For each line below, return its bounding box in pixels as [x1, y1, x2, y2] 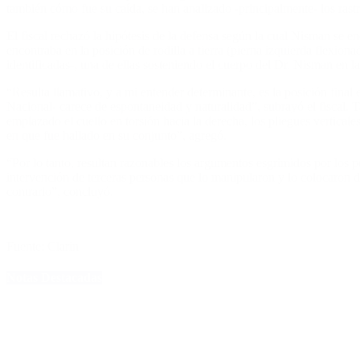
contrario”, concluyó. [6, 184, 113, 198]
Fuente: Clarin [6, 239, 79, 253]
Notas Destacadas [6, 270, 102, 284]
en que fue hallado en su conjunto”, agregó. [6, 128, 227, 142]
